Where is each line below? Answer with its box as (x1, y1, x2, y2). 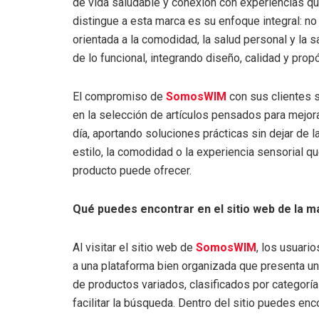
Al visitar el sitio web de (73, 240, 196, 254)
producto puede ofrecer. (73, 163, 192, 177)
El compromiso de (73, 89, 166, 103)
